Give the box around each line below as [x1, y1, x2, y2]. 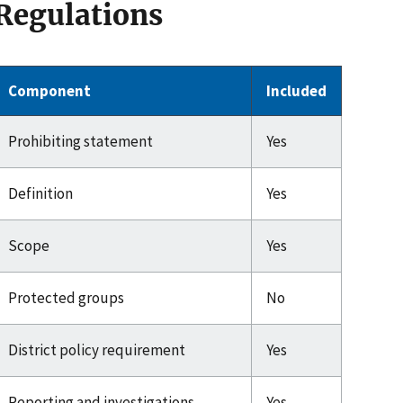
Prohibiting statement [8, 131, 153, 152]
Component [8, 81, 91, 102]
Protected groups [8, 288, 124, 309]
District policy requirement [8, 340, 185, 361]
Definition [8, 184, 73, 204]
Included [266, 81, 327, 102]
